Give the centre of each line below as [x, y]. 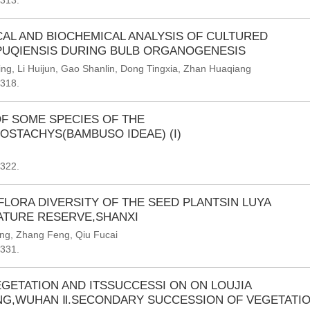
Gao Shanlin [88, 69]
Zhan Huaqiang [217, 69]
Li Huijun [36, 69]
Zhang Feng [43, 235]
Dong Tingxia [149, 69]
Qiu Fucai [97, 235]
